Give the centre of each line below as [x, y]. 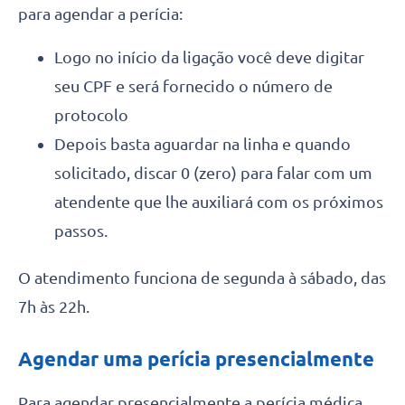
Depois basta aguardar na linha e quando [202, 143]
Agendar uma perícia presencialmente [196, 358]
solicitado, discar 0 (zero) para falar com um [213, 172]
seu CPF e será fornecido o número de [193, 85]
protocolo [91, 114]
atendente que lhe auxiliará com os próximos [219, 201]
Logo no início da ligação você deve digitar [209, 57]
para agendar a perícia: [100, 13]
